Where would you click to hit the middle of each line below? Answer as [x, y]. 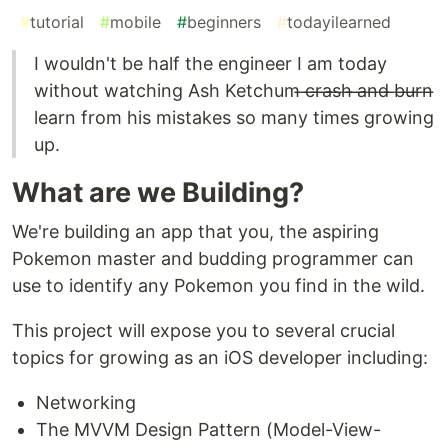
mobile [135, 22]
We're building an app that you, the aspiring [195, 232]
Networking [86, 403]
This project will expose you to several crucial [203, 331]
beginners [224, 22]
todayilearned [339, 22]
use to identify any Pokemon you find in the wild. [218, 286]
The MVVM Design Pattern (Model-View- [208, 430]
